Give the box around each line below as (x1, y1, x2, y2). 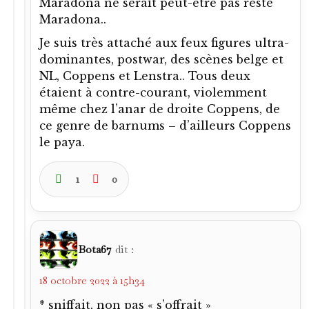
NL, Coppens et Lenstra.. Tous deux (39, 68, 250, 83)
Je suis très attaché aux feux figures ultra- (39, 35, 289, 50)
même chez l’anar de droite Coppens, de (39, 101, 280, 116)
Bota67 (78, 241, 112, 257)
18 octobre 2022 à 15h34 (39, 273, 145, 287)
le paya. (39, 134, 85, 149)
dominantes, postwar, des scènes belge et (39, 52, 283, 66)
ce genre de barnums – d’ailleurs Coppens (39, 118, 291, 132)
